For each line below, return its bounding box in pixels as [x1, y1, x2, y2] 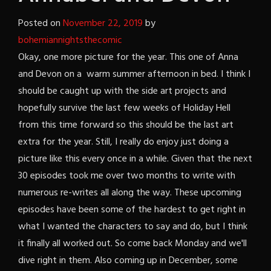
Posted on [18, 16, 63, 32]
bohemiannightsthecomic [18, 33, 122, 49]
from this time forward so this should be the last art [18, 117, 233, 134]
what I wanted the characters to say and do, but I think [18, 219, 247, 235]
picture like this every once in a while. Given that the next [18, 151, 252, 168]
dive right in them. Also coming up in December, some [18, 253, 238, 269]
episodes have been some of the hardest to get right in [18, 202, 246, 218]
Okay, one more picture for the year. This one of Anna [18, 50, 238, 66]
